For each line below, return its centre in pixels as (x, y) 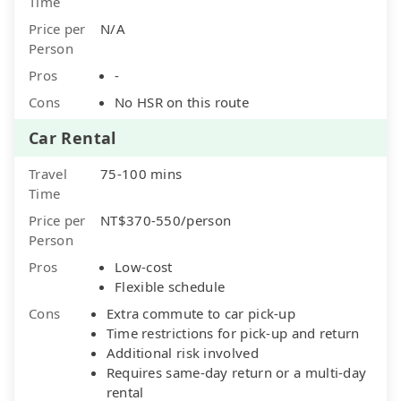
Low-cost (144, 266)
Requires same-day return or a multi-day (236, 372)
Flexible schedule (170, 286)
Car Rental (73, 137)
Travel (48, 173)
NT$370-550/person (166, 220)
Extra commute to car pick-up (201, 313)
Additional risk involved (182, 352)
